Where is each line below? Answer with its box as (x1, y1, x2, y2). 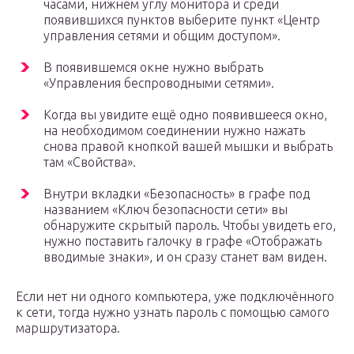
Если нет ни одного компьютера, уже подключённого (16, 289, 334, 304)
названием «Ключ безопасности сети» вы (43, 202, 288, 217)
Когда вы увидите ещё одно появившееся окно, (43, 107, 327, 122)
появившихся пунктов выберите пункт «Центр (43, 13, 320, 28)
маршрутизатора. (16, 321, 120, 336)
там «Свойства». (43, 155, 136, 170)
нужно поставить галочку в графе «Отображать (43, 234, 322, 249)
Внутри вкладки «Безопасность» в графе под (43, 186, 310, 201)
